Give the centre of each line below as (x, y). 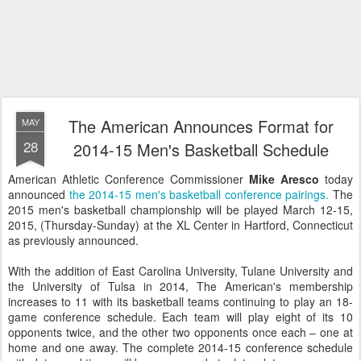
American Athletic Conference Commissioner (129, 179)
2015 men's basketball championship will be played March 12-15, (180, 210)
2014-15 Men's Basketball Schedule (201, 149)
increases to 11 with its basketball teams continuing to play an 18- (180, 301)
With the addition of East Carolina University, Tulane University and (180, 271)
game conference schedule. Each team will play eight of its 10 (180, 317)
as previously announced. (73, 240)
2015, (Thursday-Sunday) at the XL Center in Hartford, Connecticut (180, 225)
